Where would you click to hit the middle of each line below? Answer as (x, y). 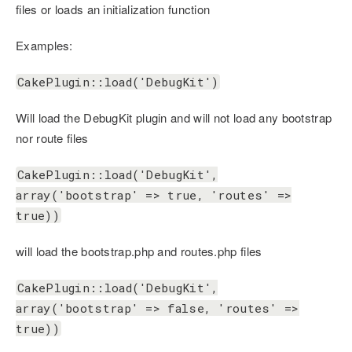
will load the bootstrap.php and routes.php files (139, 251)
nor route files (52, 138)
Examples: (44, 46)
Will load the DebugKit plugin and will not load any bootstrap (174, 118)
